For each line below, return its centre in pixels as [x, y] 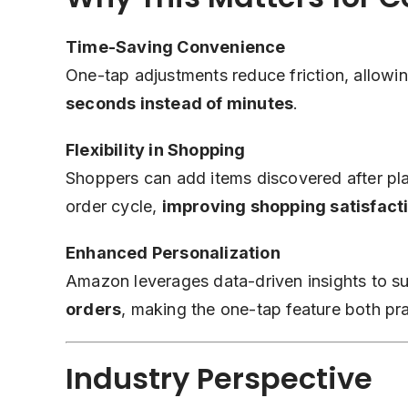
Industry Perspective [219, 379]
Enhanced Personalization [173, 253]
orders [94, 310]
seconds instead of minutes [180, 104]
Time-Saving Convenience [176, 47]
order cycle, [114, 207]
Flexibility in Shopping [156, 150]
